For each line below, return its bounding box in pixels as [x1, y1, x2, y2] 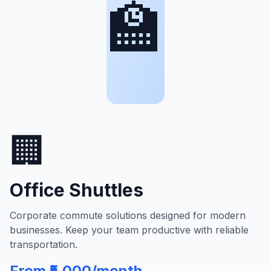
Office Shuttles [10, 179, 143, 201]
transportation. [10, 238, 77, 250]
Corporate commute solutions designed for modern [10, 209, 246, 221]
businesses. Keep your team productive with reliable [10, 224, 249, 236]
